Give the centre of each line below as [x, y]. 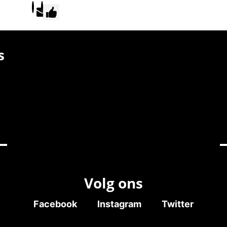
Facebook [55, 204]
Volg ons [113, 183]
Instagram [119, 204]
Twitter [177, 204]
